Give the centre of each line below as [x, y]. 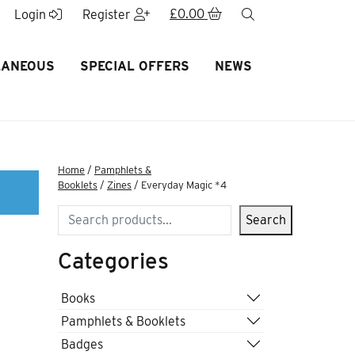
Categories [113, 261]
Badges [82, 344]
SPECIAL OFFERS [134, 66]
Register [108, 15]
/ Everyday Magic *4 [179, 185]
